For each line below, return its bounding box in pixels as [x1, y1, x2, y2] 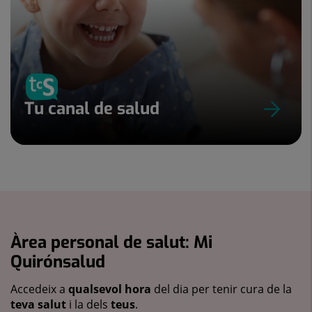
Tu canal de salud [24, 97, 159, 120]
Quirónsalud [10, 250, 105, 273]
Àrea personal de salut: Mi [10, 231, 212, 253]
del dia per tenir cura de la [151, 281, 292, 297]
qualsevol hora [68, 281, 151, 297]
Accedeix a [10, 281, 68, 297]
